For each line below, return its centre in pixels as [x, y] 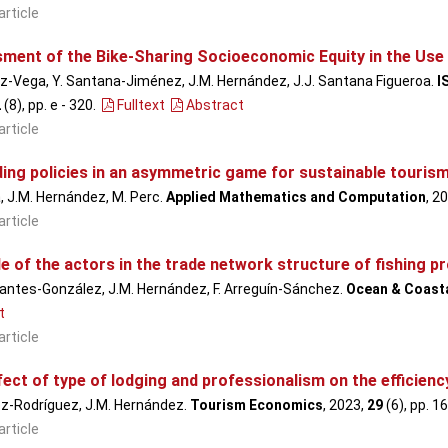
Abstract [213, 105]
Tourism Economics [256, 405]
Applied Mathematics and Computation [295, 197]
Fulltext [139, 105]
